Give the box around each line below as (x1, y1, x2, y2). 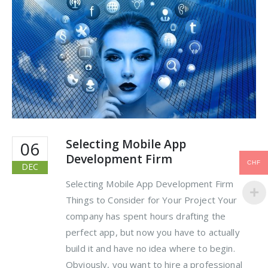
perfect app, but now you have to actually (66, 226, 240, 239)
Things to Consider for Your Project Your (66, 194, 237, 206)
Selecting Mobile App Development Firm (66, 178, 234, 190)
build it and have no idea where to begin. (66, 242, 235, 255)
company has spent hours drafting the (66, 210, 226, 223)
